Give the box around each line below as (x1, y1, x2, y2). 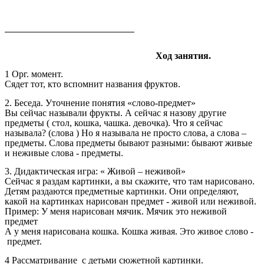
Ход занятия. (156, 50, 211, 61)
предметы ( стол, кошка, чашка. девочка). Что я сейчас (5, 117, 223, 128)
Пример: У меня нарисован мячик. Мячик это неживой (5, 206, 227, 217)
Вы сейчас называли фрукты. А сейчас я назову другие (5, 107, 226, 118)
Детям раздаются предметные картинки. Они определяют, (5, 186, 239, 197)
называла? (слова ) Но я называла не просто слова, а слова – (5, 127, 246, 138)
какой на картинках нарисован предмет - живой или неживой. (5, 196, 256, 207)
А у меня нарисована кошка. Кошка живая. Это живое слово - (5, 226, 253, 237)
